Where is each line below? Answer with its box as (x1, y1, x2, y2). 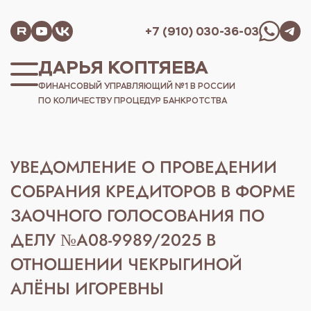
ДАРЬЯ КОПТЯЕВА (38, 56, 208, 79)
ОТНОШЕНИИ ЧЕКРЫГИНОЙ (10, 252, 242, 276)
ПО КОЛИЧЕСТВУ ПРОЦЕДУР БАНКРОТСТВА (38, 95, 227, 106)
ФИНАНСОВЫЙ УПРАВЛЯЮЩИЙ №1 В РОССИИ (38, 81, 235, 91)
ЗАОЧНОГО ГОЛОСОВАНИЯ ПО (10, 203, 264, 228)
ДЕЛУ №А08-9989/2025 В (10, 228, 216, 252)
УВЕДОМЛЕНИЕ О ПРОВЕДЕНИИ (10, 155, 277, 179)
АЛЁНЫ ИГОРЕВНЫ (10, 276, 164, 301)
